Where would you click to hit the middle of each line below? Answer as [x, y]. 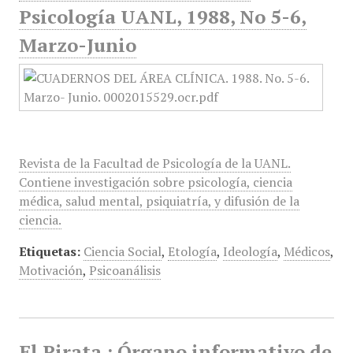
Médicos [307, 251]
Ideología [250, 251]
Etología [192, 251]
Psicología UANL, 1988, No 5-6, [162, 17]
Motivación [50, 270]
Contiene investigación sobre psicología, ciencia [155, 182]
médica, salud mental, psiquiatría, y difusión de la [159, 201]
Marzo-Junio [77, 45]
